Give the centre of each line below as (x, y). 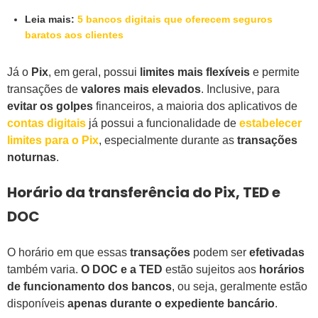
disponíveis (37, 304)
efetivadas (275, 253)
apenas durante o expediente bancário (171, 304)
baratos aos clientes (74, 35)
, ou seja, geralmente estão (240, 287)
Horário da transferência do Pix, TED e (144, 193)
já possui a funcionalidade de (163, 124)
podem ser (220, 253)
